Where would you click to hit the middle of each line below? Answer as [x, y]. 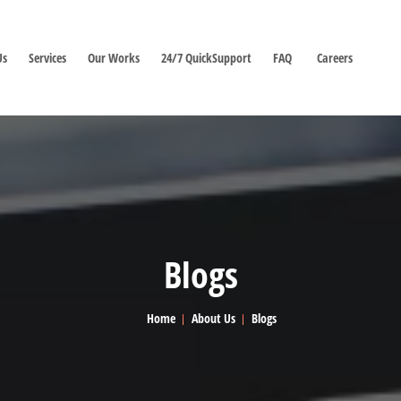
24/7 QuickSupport [207, 57]
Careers [334, 57]
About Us [213, 318]
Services [48, 57]
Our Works [115, 57]
